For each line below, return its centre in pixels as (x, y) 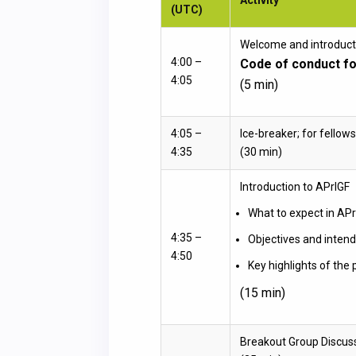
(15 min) (263, 292)
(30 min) (261, 151)
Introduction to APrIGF (295, 186)
